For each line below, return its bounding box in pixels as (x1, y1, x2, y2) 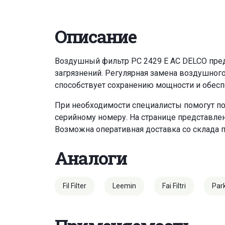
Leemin (113, 182, 136, 190)
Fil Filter (63, 182, 86, 190)
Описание (55, 25, 136, 49)
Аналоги (55, 146, 127, 170)
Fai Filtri (162, 182, 186, 190)
